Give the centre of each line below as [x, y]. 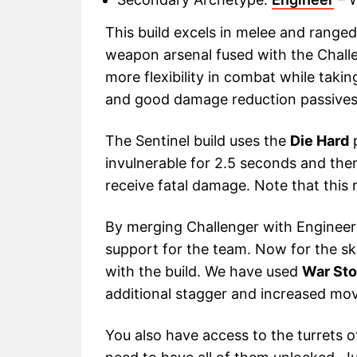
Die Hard [320, 140]
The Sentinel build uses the [198, 140]
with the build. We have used [204, 271]
